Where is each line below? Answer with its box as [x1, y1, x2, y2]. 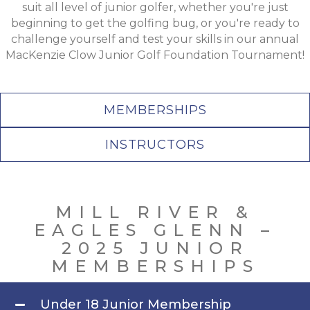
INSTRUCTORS [105, 137, 205, 152]
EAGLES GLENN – [34, 220, 276, 240]
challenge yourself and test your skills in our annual [11, 33, 299, 46]
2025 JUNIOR [61, 238, 249, 258]
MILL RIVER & [55, 202, 255, 222]
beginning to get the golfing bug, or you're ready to [10, 17, 300, 30]
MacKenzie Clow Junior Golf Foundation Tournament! [6, 48, 304, 62]
